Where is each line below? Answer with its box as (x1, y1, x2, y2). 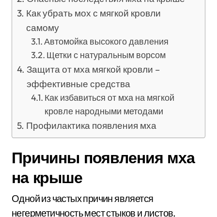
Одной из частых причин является (12, 192, 154, 204)
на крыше (12, 167, 82, 187)
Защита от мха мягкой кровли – (26, 63, 160, 75)
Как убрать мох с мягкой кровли (26, 7, 161, 19)
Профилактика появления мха (26, 119, 156, 131)
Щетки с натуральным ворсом (46, 49, 166, 61)
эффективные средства (26, 77, 130, 90)
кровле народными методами (45, 105, 164, 117)
